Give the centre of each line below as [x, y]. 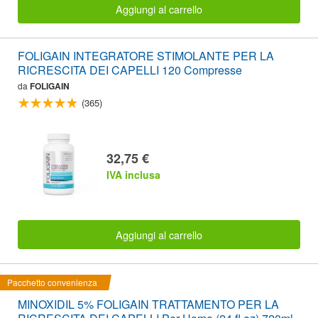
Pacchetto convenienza [52, 282]
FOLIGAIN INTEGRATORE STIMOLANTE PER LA [146, 55]
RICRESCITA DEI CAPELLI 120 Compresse [130, 70]
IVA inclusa [133, 175]
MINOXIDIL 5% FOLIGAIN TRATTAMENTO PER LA [148, 304]
